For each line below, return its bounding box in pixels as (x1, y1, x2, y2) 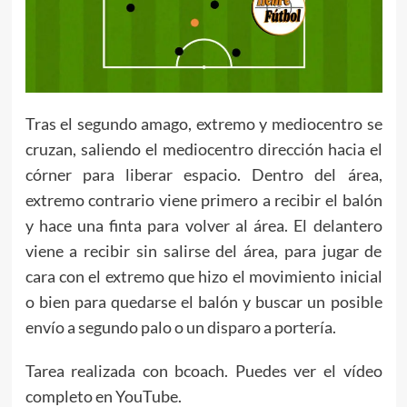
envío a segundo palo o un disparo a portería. (25, 317, 336, 338)
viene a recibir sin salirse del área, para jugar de (25, 241, 382, 262)
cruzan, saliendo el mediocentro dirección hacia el (25, 139, 382, 160)
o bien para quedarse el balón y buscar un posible (25, 292, 382, 313)
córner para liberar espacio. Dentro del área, (25, 164, 382, 185)
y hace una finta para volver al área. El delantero (25, 215, 382, 236)
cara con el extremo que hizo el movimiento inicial (25, 266, 382, 287)
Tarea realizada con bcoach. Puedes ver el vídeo (25, 361, 382, 382)
